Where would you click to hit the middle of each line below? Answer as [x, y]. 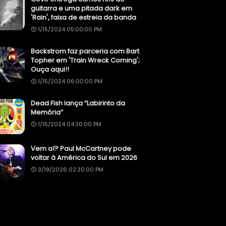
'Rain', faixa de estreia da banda [83, 18]
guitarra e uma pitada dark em [81, 9]
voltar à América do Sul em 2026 [84, 158]
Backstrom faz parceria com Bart [85, 51]
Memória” [47, 112]
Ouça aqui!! [50, 70]
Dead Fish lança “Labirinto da [78, 103]
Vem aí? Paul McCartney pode [81, 149]
